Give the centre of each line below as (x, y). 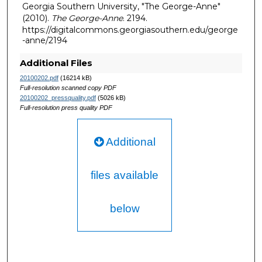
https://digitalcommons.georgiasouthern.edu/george (130, 30)
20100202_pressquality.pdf (58, 98)
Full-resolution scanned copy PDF (68, 88)
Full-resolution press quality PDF (66, 108)
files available (125, 175)
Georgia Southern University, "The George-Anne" (121, 7)
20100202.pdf (39, 78)
